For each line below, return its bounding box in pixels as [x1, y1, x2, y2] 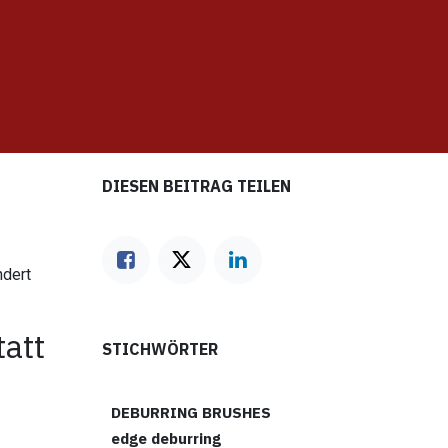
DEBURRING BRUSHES [111, 403, 272, 422]
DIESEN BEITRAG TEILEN [101, 176, 291, 196]
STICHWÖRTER [101, 339, 218, 359]
